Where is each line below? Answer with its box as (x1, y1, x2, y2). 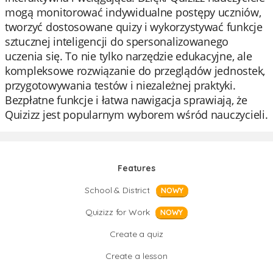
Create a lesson (105, 250, 168, 261)
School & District (85, 185, 150, 196)
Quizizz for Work (85, 207, 150, 218)
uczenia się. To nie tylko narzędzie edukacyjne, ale (5, 49, 252, 63)
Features (118, 163, 155, 174)
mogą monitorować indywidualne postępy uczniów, (5, 5, 261, 19)
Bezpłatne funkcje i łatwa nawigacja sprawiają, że (5, 93, 247, 107)
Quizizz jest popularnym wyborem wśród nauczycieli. (5, 107, 268, 122)
